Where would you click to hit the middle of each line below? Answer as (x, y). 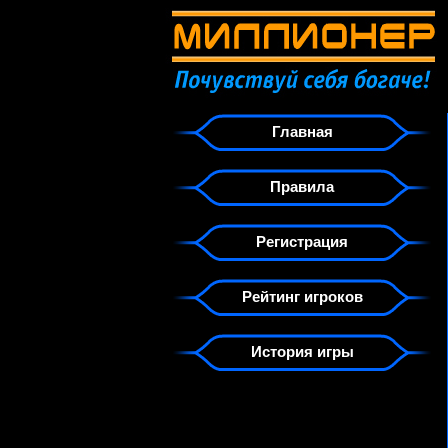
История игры (302, 351)
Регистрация (302, 241)
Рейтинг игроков (302, 296)
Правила (302, 186)
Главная (302, 131)
